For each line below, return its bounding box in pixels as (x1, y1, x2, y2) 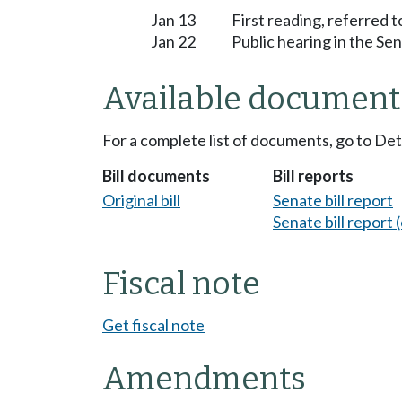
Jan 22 (151, 31, 196, 52)
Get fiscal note (102, 315, 205, 336)
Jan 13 (151, 10, 196, 31)
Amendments (102, 360, 306, 398)
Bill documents (102, 165, 210, 186)
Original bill (102, 190, 180, 211)
